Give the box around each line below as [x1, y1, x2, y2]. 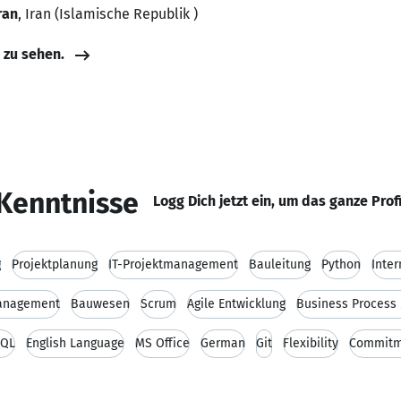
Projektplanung [12, 257, 98, 272]
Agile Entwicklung [187, 296, 286, 311]
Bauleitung [249, 257, 311, 272]
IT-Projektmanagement [108, 257, 238, 272]
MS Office [135, 336, 190, 351]
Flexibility [283, 336, 338, 351]
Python [321, 257, 361, 272]
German [200, 336, 245, 351]
